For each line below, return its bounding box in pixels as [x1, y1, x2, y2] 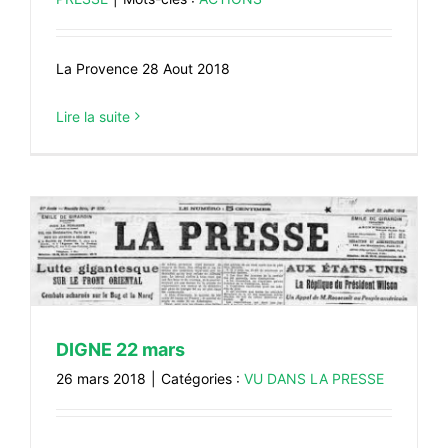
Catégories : [161, 370, 244, 388]
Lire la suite [56, 107, 130, 125]
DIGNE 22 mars [56, 339, 185, 361]
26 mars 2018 [56, 370, 146, 388]
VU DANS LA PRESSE [244, 370, 384, 388]
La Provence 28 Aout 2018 [56, 59, 230, 77]
